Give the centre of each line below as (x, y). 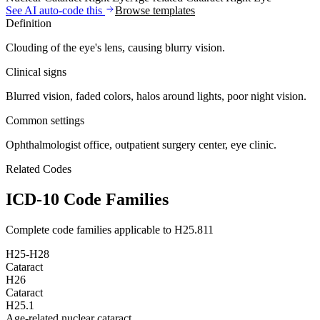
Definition (29, 23)
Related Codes (39, 169)
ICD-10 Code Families (87, 199)
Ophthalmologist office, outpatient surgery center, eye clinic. (141, 144)
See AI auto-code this (55, 10)
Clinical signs (36, 71)
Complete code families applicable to (90, 229)
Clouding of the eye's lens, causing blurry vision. (115, 47)
